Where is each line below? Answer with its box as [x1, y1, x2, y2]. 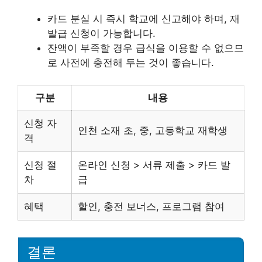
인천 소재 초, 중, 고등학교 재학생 [78, 124, 227, 136]
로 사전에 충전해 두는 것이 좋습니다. [47, 57, 214, 68]
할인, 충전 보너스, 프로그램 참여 [78, 200, 225, 212]
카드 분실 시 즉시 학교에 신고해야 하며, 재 [47, 13, 240, 25]
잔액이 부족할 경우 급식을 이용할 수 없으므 [47, 42, 244, 54]
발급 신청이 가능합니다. [47, 27, 156, 39]
